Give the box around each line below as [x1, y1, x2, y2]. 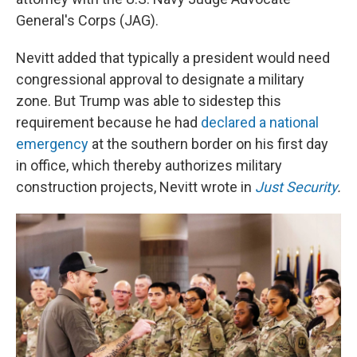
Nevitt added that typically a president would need [16, 49, 330, 66]
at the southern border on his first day [88, 135, 328, 152]
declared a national [201, 114, 319, 131]
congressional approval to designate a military [16, 71, 304, 88]
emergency [16, 135, 88, 152]
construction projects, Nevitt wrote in [16, 178, 255, 195]
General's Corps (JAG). [16, 12, 159, 29]
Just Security [255, 178, 337, 195]
